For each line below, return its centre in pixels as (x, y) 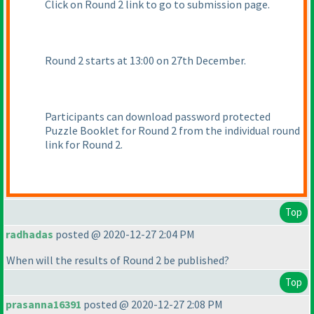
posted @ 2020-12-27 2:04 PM (124, 234)
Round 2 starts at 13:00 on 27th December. (145, 61)
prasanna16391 (43, 305)
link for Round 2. (84, 145)
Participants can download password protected (158, 117)
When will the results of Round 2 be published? (118, 260)
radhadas (29, 234)
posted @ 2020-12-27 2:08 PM (152, 305)
